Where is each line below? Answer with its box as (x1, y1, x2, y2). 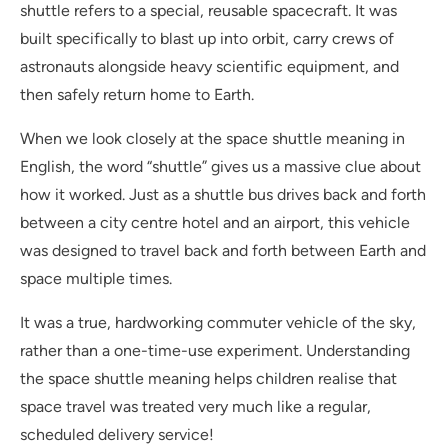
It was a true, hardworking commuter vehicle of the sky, (20, 313, 416, 333)
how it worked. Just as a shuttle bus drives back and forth (20, 185, 426, 205)
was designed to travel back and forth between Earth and (20, 241, 426, 261)
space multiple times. (20, 269, 172, 289)
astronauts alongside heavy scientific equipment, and (20, 57, 399, 77)
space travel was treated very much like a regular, (20, 397, 371, 417)
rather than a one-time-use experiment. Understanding (20, 341, 410, 361)
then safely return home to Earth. (20, 85, 254, 105)
